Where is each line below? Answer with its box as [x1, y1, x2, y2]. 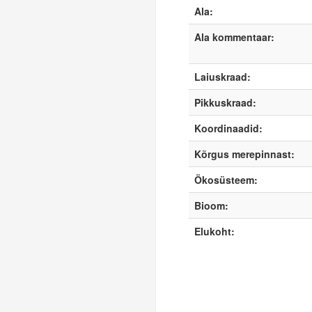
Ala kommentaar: [194, 30, 274, 44]
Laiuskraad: [194, 70, 251, 84]
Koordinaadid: [194, 121, 263, 135]
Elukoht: [194, 224, 235, 238]
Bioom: [194, 198, 228, 212]
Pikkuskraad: [194, 95, 256, 109]
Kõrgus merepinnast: [194, 147, 295, 161]
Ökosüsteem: [194, 173, 258, 187]
